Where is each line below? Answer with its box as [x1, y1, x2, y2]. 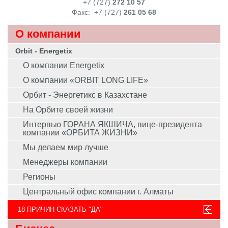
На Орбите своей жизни [23, 105, 113, 114]
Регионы [23, 172, 55, 181]
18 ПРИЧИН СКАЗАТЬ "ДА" [18, 205, 103, 213]
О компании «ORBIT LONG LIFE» [23, 75, 148, 84]
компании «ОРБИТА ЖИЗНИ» [23, 128, 137, 137]
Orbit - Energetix [15, 46, 72, 55]
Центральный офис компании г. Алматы [23, 187, 174, 196]
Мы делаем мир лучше [23, 142, 108, 152]
